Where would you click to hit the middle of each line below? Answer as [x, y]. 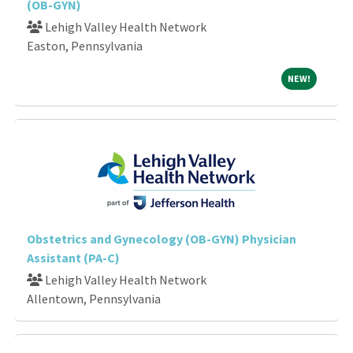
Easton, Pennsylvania [85, 45]
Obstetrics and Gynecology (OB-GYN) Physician [162, 238]
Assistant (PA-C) [73, 257]
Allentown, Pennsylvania [94, 298]
